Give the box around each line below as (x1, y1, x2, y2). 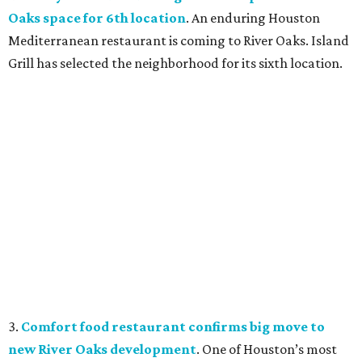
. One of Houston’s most (196, 341, 337, 358)
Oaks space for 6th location (8, 10, 186, 27)
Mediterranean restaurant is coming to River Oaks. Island (8, 32, 349, 49)
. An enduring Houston (186, 10, 320, 27)
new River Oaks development (8, 341, 196, 358)
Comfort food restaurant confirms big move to (21, 318, 325, 335)
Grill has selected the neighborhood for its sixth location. (8, 55, 343, 72)
